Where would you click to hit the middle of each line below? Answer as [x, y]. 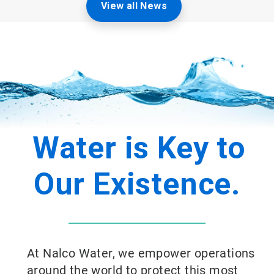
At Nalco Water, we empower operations [141, 254]
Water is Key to [139, 148]
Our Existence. [137, 184]
